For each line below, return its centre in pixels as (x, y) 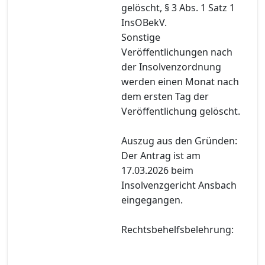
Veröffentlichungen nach (177, 52)
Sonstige (141, 37)
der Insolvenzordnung (171, 67)
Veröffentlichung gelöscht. (181, 111)
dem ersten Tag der (165, 96)
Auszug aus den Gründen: (179, 140)
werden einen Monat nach (180, 81)
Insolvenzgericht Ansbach (179, 185)
